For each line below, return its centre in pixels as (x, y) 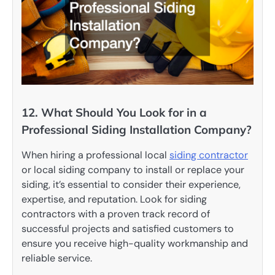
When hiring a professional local (95, 155)
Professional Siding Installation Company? (137, 129)
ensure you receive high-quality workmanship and (135, 243)
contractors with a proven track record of (116, 214)
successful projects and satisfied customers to (128, 228)
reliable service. (57, 258)
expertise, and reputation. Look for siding (114, 199)
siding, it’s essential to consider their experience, (131, 184)
